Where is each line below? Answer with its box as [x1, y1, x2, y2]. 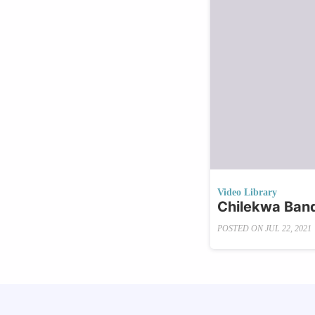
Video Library [217, 187, 278, 198]
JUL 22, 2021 [265, 223, 312, 233]
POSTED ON [217, 223, 266, 233]
